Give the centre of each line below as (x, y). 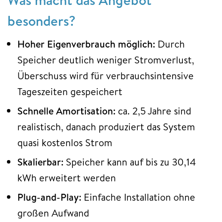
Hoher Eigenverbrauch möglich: (86, 44)
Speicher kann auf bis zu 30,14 (130, 162)
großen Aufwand (53, 213)
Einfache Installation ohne (138, 197)
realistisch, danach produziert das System (106, 126)
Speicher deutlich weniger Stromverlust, (106, 59)
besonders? (41, 20)
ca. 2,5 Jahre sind (153, 111)
